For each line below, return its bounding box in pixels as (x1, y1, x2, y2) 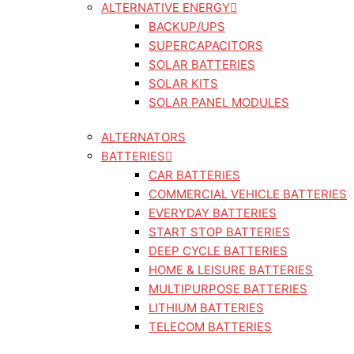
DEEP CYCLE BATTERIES (149, 243, 288, 258)
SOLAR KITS (149, 76, 218, 91)
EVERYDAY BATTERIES (149, 205, 277, 220)
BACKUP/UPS (149, 19, 225, 34)
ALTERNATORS (101, 130, 186, 145)
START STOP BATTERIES (149, 224, 290, 239)
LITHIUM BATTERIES (149, 300, 264, 315)
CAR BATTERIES (149, 168, 240, 183)
